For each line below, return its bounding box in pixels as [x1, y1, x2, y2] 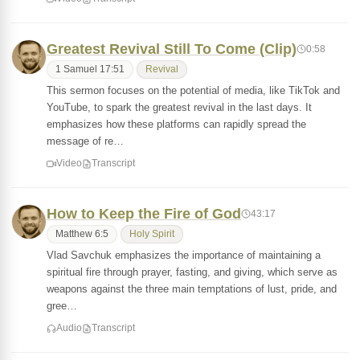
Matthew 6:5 [55, 229, 108, 239]
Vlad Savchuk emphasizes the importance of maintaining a [47, 249, 321, 261]
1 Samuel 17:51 [55, 64, 125, 74]
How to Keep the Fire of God [47, 206, 241, 222]
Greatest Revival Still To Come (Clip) [47, 41, 297, 57]
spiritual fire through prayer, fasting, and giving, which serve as [47, 266, 337, 278]
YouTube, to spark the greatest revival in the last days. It [47, 101, 312, 113]
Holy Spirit [129, 229, 174, 239]
